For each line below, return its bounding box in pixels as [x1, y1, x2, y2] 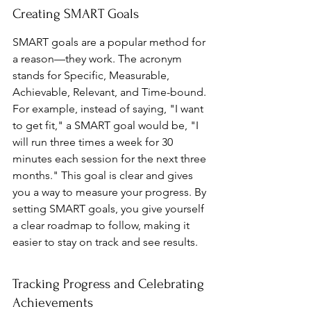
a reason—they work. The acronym [12, 52, 185, 65]
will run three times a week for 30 [12, 135, 176, 149]
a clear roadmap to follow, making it [12, 219, 192, 232]
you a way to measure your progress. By [12, 185, 209, 199]
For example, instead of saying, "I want [12, 102, 206, 115]
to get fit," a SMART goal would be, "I [12, 119, 201, 132]
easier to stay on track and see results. [12, 235, 198, 249]
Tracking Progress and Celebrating [12, 276, 208, 292]
